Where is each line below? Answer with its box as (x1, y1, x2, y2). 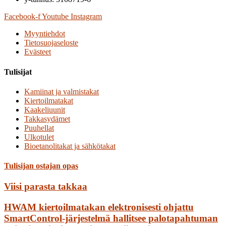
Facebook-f (4, 12, 40, 21)
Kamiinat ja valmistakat (24, 87, 99, 96)
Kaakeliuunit (24, 105, 65, 114)
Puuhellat (24, 123, 54, 132)
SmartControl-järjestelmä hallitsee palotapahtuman (4, 213, 218, 224)
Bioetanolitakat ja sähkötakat (24, 141, 116, 150)
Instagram (71, 12, 102, 21)
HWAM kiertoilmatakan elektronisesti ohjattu (4, 202, 194, 213)
